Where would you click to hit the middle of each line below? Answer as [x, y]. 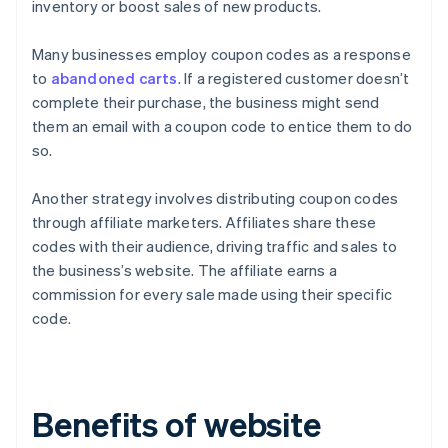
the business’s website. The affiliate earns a [184, 270]
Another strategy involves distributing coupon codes [215, 198]
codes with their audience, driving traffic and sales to [215, 246]
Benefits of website [177, 424]
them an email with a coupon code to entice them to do [222, 126]
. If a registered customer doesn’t [293, 78]
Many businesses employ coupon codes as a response [221, 54]
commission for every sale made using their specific [212, 294]
